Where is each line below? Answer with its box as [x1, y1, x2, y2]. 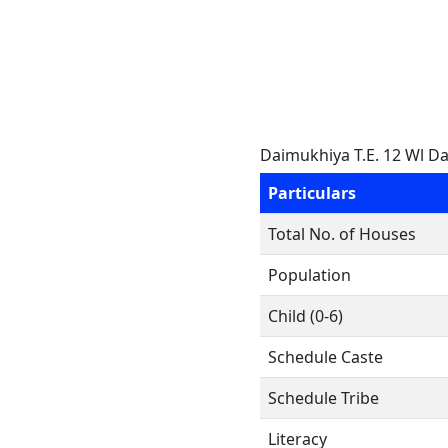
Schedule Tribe [268, 387, 379, 409]
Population [268, 264, 351, 286]
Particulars [268, 182, 356, 204]
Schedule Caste [268, 346, 383, 368]
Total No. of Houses [268, 223, 416, 245]
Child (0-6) [268, 305, 343, 327]
